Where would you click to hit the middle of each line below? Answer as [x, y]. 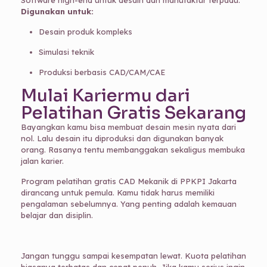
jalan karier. [42, 161]
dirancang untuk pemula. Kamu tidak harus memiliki [117, 193]
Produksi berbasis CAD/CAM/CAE [102, 72]
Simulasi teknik [66, 52]
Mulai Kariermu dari [105, 96]
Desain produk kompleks [85, 32]
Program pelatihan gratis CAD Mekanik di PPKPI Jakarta [128, 181]
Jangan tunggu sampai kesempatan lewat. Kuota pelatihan [133, 256]
